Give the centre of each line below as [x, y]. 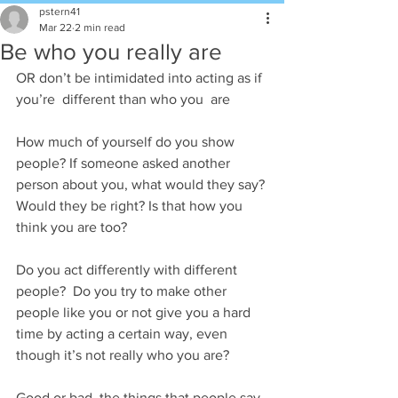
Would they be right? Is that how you [131, 206]
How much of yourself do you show [127, 142]
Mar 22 [56, 28]
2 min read [100, 28]
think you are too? [72, 227]
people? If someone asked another [125, 163]
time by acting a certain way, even [123, 334]
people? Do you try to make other [123, 291]
